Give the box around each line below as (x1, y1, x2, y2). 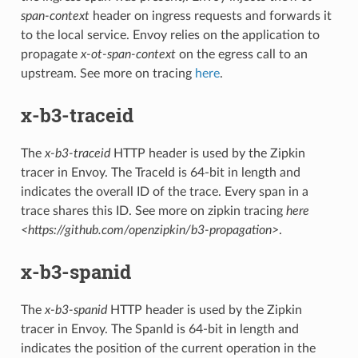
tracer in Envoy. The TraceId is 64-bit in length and (20, 165, 300, 179)
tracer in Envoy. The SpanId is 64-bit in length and (20, 322, 299, 336)
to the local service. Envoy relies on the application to (20, 28, 320, 42)
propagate (20, 47, 81, 61)
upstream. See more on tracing (20, 66, 195, 80)
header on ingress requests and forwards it (89, 9, 332, 22)
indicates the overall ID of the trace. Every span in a (20, 185, 308, 198)
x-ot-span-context (80, 47, 176, 61)
